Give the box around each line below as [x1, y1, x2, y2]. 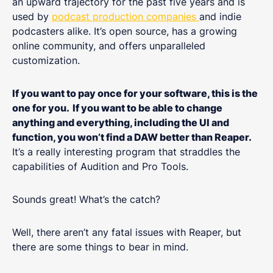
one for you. [12, 101, 69, 114]
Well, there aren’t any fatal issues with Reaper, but [12, 225, 241, 238]
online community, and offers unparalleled [12, 39, 205, 52]
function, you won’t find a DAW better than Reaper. [12, 130, 251, 143]
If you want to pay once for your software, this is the [12, 87, 258, 99]
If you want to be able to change [73, 101, 222, 114]
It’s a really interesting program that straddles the [12, 145, 240, 158]
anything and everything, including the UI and [12, 116, 229, 129]
